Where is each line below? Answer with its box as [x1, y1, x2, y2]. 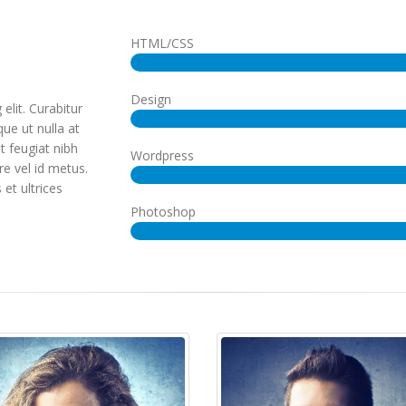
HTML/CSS [130, 34, 194, 52]
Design [130, 91, 171, 108]
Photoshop [130, 203, 196, 220]
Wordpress [130, 147, 194, 164]
